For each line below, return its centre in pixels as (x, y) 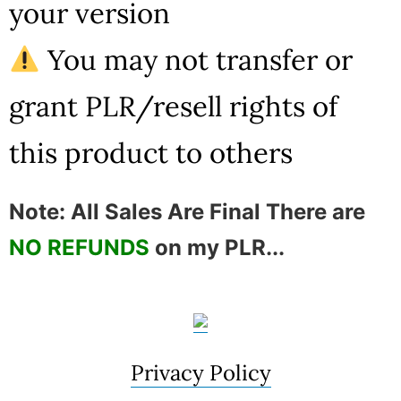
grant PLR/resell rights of (173, 106)
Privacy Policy (200, 372)
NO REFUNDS (82, 247)
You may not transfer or (197, 59)
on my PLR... (220, 247)
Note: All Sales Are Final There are (187, 211)
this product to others (151, 152)
